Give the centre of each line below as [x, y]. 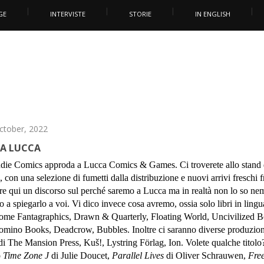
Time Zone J [26, 255]
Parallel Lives [138, 255]
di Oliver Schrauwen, [206, 255]
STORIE [140, 14]
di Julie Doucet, [81, 255]
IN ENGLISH [213, 14]
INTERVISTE [68, 14]
